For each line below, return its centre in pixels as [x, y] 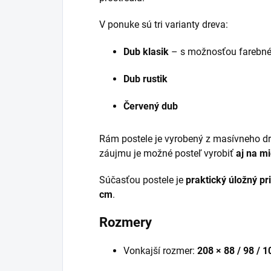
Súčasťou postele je [142, 180]
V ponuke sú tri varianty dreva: [164, 24]
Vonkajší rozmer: [160, 250]
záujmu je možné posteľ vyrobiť [168, 153]
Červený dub [151, 106]
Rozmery [126, 222]
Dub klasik [146, 51]
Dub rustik [145, 79]
